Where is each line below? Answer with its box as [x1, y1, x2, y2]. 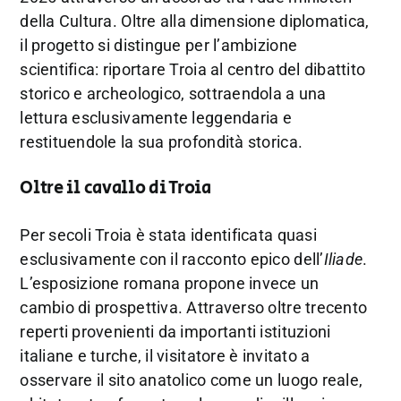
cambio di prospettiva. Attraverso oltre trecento [20, 298, 368, 318]
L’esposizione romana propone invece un [20, 274, 320, 294]
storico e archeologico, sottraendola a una [20, 84, 327, 103]
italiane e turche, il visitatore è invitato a [20, 346, 311, 366]
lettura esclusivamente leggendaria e [20, 108, 292, 127]
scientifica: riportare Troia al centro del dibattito [20, 60, 366, 79]
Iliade [323, 250, 363, 269]
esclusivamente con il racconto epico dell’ [20, 250, 324, 269]
